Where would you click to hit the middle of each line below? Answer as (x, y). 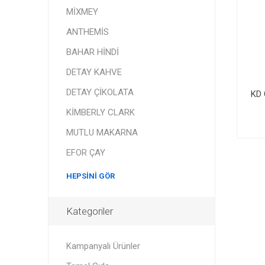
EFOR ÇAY (85, 153)
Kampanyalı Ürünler (103, 246)
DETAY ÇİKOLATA (100, 92)
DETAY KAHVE (94, 72)
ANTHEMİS (87, 32)
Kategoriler (89, 211)
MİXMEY (82, 12)
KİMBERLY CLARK (100, 112)
